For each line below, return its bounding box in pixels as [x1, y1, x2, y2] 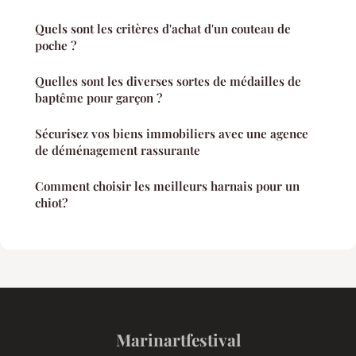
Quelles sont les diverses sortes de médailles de [35, 73, 301, 90]
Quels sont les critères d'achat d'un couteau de [35, 21, 291, 37]
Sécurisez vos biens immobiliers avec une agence [35, 126, 308, 142]
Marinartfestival [115, 328, 241, 351]
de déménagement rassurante [35, 142, 200, 159]
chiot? [35, 195, 68, 211]
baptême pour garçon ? [35, 90, 162, 106]
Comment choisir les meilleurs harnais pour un [35, 178, 300, 195]
